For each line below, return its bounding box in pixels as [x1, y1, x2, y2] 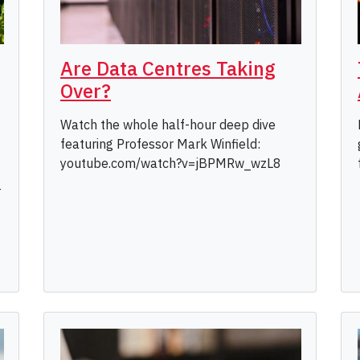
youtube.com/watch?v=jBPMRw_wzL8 [60, 155, 281, 172]
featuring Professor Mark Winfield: [60, 136, 260, 153]
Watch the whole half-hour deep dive [60, 117, 276, 133]
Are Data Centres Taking [60, 55, 276, 82]
